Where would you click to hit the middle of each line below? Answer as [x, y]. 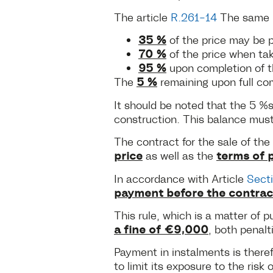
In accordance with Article [180, 178]
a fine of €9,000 [161, 228]
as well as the [179, 155]
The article [142, 17]
